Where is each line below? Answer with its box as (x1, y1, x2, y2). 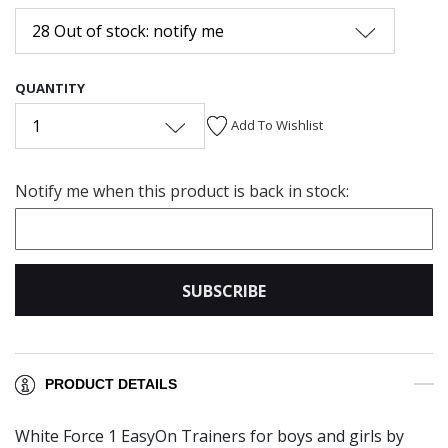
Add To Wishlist (231, 115, 323, 134)
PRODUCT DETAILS (45, 376, 177, 393)
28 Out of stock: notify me (32, 19, 224, 42)
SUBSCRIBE (182, 279, 266, 302)
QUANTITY (15, 78, 85, 97)
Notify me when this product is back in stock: (15, 179, 349, 202)
